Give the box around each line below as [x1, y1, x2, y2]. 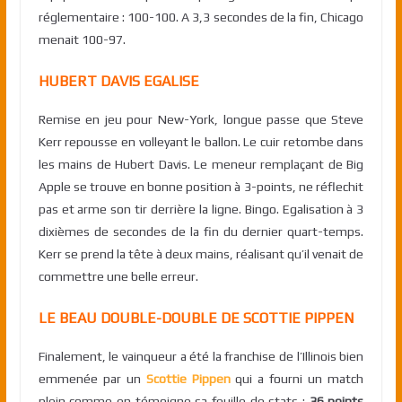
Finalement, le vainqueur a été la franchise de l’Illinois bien [38, 349, 364, 364]
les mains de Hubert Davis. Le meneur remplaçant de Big [38, 157, 364, 172]
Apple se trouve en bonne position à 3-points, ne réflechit [38, 179, 364, 195]
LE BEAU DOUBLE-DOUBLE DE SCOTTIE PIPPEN [38, 310, 354, 328]
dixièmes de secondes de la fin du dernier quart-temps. [38, 224, 364, 240]
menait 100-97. [38, 32, 126, 48]
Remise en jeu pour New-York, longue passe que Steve [38, 112, 364, 127]
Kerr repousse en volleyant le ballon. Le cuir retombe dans [38, 135, 364, 150]
